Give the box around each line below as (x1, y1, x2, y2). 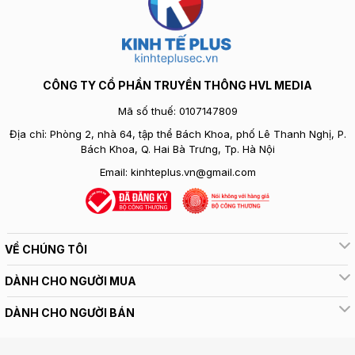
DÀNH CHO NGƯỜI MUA (5, 274, 136, 288)
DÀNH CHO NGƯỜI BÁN (5, 306, 135, 319)
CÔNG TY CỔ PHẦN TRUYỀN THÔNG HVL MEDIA (43, 78, 312, 92)
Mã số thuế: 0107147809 (117, 105, 238, 117)
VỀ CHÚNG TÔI (5, 242, 87, 256)
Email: (99, 166, 131, 178)
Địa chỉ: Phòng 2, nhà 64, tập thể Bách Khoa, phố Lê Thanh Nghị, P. (9, 128, 346, 140)
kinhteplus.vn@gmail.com (130, 166, 256, 178)
